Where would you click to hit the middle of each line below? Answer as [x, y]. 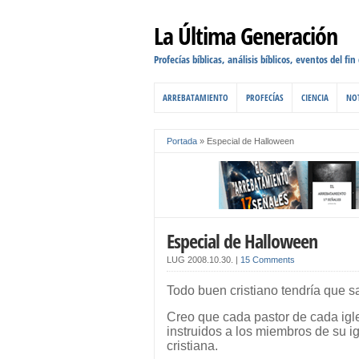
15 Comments [268, 260]
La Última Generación [246, 36]
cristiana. [192, 346]
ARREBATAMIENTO [196, 97]
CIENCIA [315, 97]
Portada [182, 141]
